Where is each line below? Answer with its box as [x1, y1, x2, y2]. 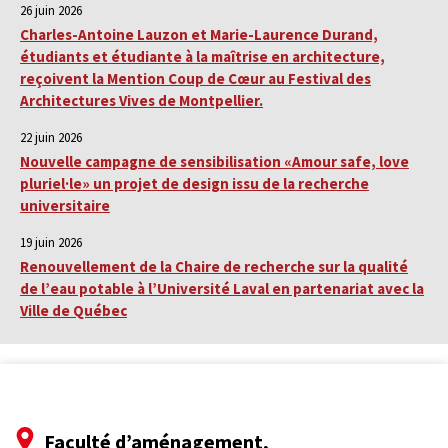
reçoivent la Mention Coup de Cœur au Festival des [20, 69, 371, 89]
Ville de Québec [20, 301, 127, 321]
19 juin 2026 [20, 234, 82, 252]
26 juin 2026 [20, 2, 82, 20]
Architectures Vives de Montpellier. [20, 91, 263, 111]
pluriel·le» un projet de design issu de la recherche [20, 174, 369, 194]
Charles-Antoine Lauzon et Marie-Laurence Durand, [20, 25, 378, 45]
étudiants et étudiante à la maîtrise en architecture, [20, 47, 385, 67]
